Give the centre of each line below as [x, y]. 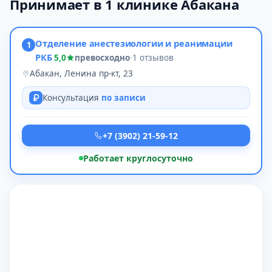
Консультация [72, 98]
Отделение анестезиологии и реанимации [134, 43]
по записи [124, 98]
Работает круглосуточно [138, 158]
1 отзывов [153, 58]
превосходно [102, 58]
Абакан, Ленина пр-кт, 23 [81, 73]
